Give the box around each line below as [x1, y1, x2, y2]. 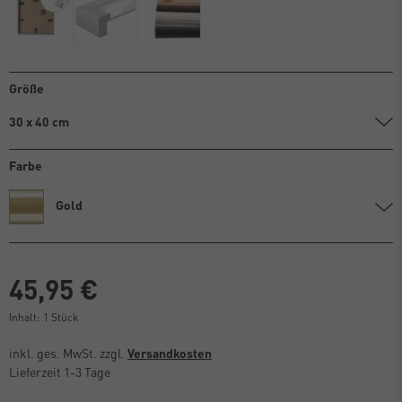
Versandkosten [127, 344, 212, 361]
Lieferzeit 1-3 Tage [9, 363, 110, 380]
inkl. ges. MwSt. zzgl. [9, 344, 127, 361]
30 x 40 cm [9, 112, 69, 129]
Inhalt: [9, 310, 43, 324]
